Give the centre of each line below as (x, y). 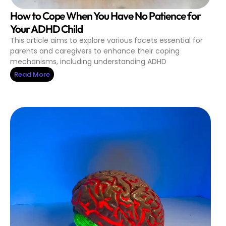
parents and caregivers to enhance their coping (95, 51)
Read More (32, 75)
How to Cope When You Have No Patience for (105, 16)
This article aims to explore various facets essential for (106, 41)
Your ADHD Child (47, 29)
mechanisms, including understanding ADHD (88, 62)
